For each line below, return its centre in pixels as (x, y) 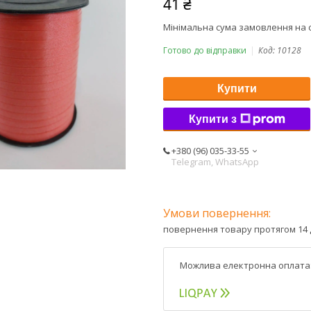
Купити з (212, 119)
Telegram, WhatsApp (215, 161)
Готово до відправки (205, 50)
